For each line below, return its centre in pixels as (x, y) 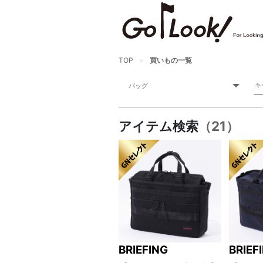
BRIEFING (143, 250)
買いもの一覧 (171, 60)
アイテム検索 (159, 126)
